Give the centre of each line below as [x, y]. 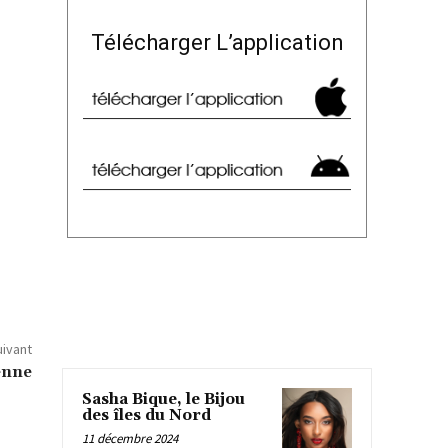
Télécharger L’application [217, 43]
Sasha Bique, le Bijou [163, 399]
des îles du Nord [146, 415]
